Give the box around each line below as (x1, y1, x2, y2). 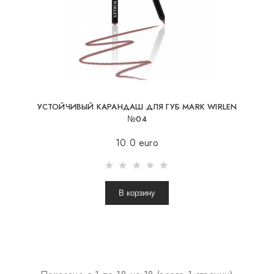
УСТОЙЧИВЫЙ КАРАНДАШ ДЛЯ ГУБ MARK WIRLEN (37, 101, 237, 113)
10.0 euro (116, 136, 158, 150)
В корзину (119, 188, 155, 198)
